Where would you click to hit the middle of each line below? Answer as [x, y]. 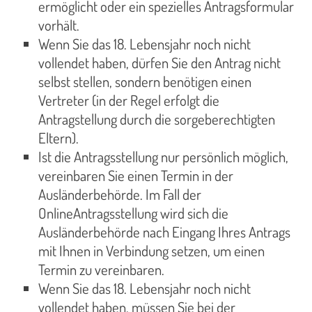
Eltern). [58, 138]
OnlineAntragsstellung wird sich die [133, 213]
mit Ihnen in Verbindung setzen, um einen [151, 251]
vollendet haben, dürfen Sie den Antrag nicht [159, 63]
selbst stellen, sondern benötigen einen [145, 82]
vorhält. [59, 25]
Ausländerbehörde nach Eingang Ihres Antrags [164, 232]
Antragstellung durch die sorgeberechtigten [157, 119]
